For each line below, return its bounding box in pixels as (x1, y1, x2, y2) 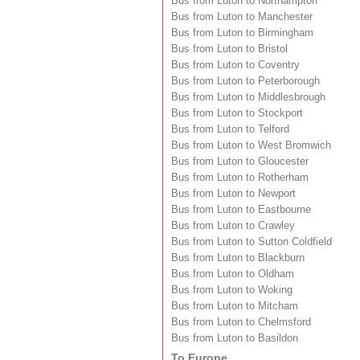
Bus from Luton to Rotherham (171, 171, 309, 183)
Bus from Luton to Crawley (171, 219, 295, 231)
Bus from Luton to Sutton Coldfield (171, 235, 332, 247)
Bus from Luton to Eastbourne (171, 203, 311, 215)
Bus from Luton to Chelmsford (171, 316, 311, 328)
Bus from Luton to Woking (171, 284, 292, 296)
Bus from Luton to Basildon (171, 332, 298, 344)
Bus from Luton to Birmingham (171, 27, 313, 39)
